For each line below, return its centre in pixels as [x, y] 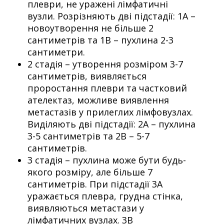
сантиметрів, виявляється [87, 76]
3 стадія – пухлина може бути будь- [107, 160]
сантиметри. [56, 52]
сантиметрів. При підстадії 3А [95, 184]
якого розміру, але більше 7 [90, 172]
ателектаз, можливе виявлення [98, 100]
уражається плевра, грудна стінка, [105, 196]
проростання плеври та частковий [107, 88]
